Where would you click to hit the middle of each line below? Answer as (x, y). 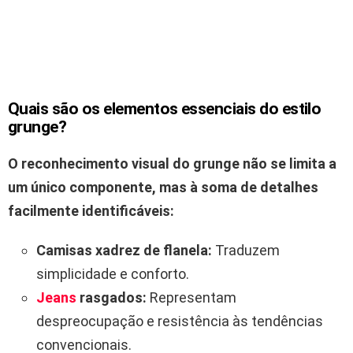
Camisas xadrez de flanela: (124, 251)
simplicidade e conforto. (113, 274)
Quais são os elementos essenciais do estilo (165, 109)
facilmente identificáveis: (91, 211)
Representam (191, 298)
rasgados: (113, 298)
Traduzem (246, 251)
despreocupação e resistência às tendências (180, 321)
